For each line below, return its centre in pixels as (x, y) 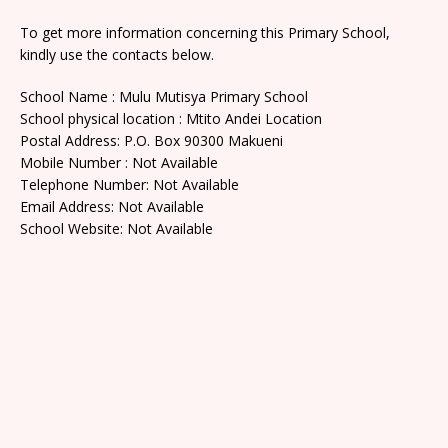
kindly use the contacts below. (117, 54)
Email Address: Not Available (112, 206)
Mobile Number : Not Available (119, 162)
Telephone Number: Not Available (129, 184)
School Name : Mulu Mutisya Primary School (164, 96)
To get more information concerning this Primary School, (205, 32)
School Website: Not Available (116, 228)
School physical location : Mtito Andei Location (171, 118)
